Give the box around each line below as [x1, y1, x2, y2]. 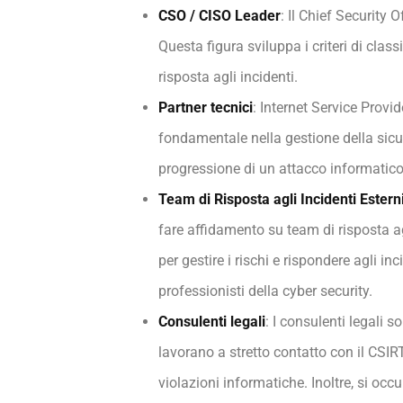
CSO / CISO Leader [158, 7, 281, 24]
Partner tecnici [158, 99, 253, 116]
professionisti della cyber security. [158, 282, 372, 300]
